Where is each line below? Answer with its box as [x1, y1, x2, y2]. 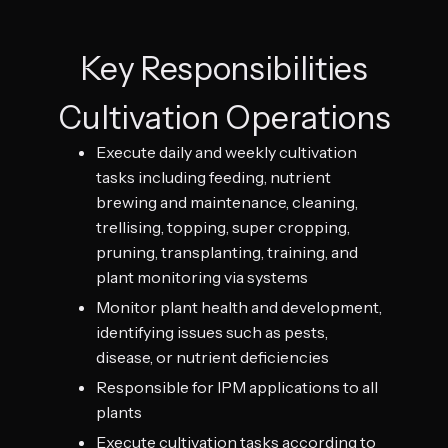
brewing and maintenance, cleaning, [96, 191, 358, 212]
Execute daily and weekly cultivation [96, 141, 357, 162]
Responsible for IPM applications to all [96, 376, 378, 397]
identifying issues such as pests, [96, 321, 328, 342]
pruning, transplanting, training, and [96, 241, 358, 262]
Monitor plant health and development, [96, 296, 382, 317]
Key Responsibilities [80, 48, 368, 88]
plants [96, 401, 142, 422]
